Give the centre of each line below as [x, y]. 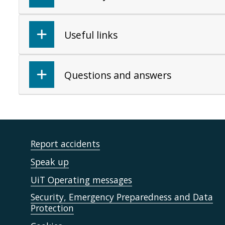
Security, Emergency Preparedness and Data [122, 197]
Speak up [50, 162]
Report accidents [65, 144]
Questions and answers [118, 75]
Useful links [91, 35]
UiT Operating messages [81, 180]
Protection [52, 208]
